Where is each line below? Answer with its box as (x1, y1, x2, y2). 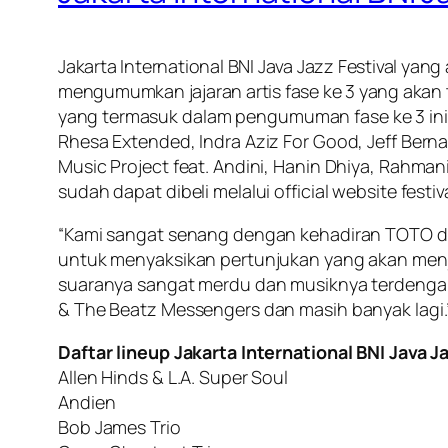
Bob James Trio (58, 414, 181, 439)
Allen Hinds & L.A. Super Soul (58, 364, 289, 389)
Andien (58, 389, 116, 414)
